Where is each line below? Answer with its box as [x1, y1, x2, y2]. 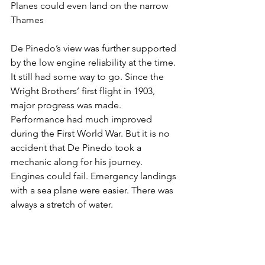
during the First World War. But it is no [11, 127, 172, 139]
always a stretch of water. [11, 198, 113, 210]
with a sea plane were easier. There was [11, 184, 176, 196]
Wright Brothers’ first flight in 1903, [11, 85, 157, 96]
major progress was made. [11, 99, 124, 111]
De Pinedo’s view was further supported [11, 42, 179, 54]
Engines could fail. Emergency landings [11, 170, 179, 182]
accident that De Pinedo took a [11, 141, 144, 153]
